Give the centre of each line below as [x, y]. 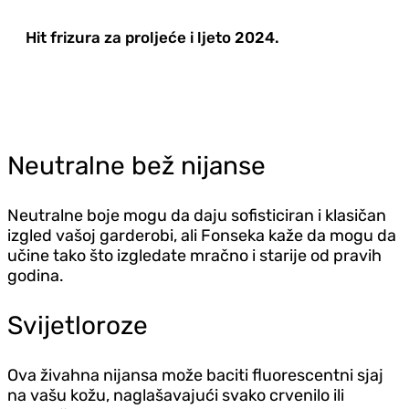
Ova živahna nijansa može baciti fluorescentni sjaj [195, 375]
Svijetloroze [78, 325]
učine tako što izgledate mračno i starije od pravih [194, 255]
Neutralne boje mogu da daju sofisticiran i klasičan [197, 215]
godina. [36, 275]
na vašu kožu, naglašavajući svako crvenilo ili [176, 395]
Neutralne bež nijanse [136, 165]
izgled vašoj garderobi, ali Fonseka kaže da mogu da [202, 235]
